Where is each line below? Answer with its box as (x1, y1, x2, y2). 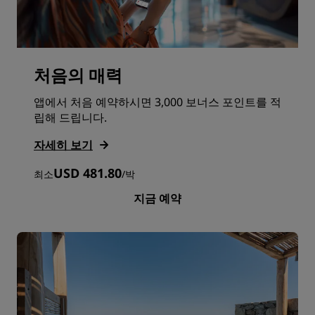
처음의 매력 (34, 63, 122, 86)
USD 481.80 (53, 165, 122, 181)
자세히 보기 (34, 137, 93, 153)
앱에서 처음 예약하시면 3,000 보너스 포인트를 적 (34, 94, 281, 110)
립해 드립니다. (34, 110, 107, 125)
